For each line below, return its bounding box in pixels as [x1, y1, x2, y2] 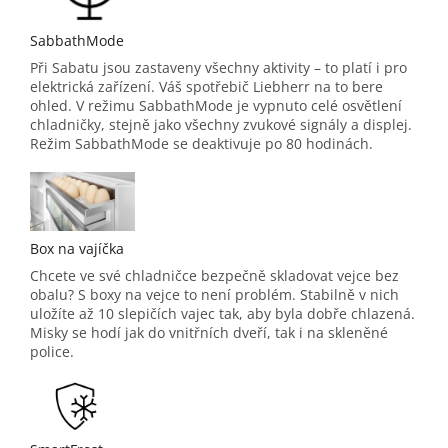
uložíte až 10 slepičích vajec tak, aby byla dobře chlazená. [30, 303, 415, 323]
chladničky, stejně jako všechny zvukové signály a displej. [30, 114, 412, 134]
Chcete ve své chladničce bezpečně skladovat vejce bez [30, 265, 399, 285]
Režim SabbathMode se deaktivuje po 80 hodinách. [30, 133, 373, 153]
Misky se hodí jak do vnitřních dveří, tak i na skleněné [30, 322, 388, 342]
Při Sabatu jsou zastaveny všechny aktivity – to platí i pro [30, 57, 407, 77]
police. [30, 341, 74, 361]
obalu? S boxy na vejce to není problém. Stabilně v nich [30, 284, 399, 304]
